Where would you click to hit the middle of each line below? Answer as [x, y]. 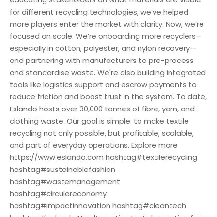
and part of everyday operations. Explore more [94, 145]
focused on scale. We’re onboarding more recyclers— [106, 36]
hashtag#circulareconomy [58, 193]
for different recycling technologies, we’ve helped [99, 12]
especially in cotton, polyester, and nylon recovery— [103, 48]
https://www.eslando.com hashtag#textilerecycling [103, 157]
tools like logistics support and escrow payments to [103, 84]
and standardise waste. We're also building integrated [108, 72]
